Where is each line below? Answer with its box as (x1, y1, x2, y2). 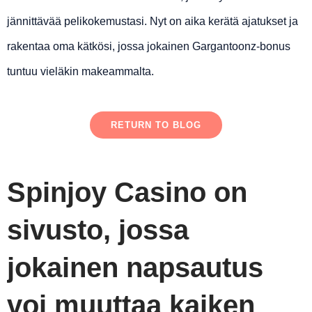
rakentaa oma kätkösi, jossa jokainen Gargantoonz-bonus (7, 40, 290, 53)
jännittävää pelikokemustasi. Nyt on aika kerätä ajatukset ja (7, 15, 298, 28)
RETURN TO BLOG (111, 120, 201, 131)
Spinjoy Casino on (7, 177, 247, 208)
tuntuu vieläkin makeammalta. (7, 65, 154, 78)
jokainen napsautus (7, 252, 263, 283)
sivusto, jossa (7, 214, 189, 246)
